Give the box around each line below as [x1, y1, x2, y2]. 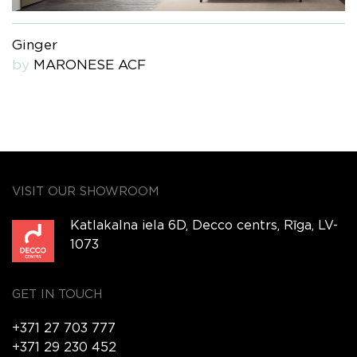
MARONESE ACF [33, 59, 146, 72]
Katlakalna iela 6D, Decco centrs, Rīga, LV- [70, 219, 338, 232]
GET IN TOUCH [12, 288, 102, 300]
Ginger [12, 39, 57, 52]
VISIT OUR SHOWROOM [12, 186, 159, 197]
